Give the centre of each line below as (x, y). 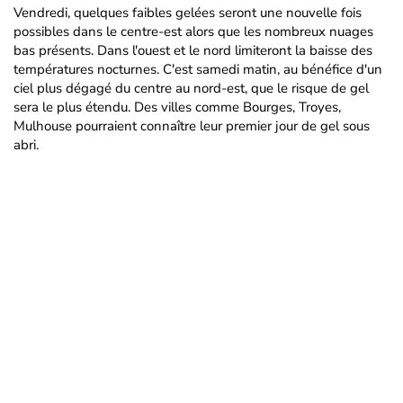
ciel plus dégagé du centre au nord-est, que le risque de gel (191, 88)
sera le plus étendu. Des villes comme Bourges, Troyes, (177, 107)
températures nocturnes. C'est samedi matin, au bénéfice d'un (198, 69)
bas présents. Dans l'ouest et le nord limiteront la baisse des (193, 50)
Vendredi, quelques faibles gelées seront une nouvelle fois (188, 13)
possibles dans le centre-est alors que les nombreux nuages (193, 31)
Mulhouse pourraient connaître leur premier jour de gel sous (192, 126)
